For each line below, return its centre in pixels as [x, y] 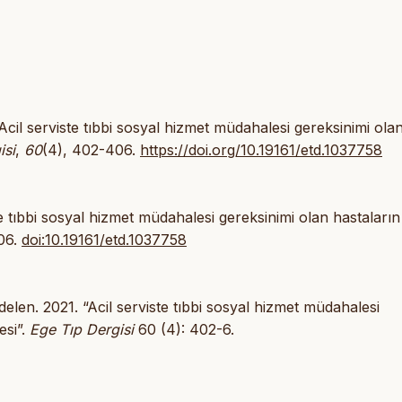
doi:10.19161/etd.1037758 [104, 240]
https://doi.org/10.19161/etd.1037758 [261, 150]
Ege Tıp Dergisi [82, 330]
